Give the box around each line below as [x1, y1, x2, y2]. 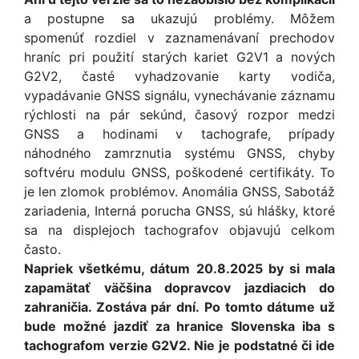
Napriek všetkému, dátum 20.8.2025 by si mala [24, 260, 335, 276]
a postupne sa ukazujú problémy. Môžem [24, 10, 335, 26]
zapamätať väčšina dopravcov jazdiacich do [24, 280, 335, 296]
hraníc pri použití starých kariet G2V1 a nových [24, 49, 335, 65]
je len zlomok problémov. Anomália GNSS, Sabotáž [24, 184, 335, 200]
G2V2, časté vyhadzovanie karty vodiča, [24, 68, 335, 84]
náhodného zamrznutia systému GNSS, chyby [24, 145, 335, 161]
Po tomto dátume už [204, 299, 336, 315]
